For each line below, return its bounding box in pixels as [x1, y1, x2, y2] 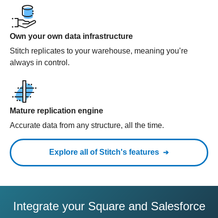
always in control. [10, 58, 70, 67]
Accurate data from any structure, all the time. [10, 121, 164, 129]
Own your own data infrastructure [10, 32, 133, 40]
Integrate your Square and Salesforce [13, 200, 205, 213]
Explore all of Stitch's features [49, 148, 159, 156]
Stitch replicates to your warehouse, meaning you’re [10, 47, 188, 55]
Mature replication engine [10, 107, 103, 115]
